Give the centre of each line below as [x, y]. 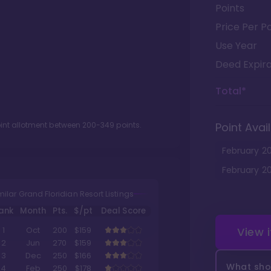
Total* [231, 91]
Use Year [236, 46]
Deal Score [123, 211]
